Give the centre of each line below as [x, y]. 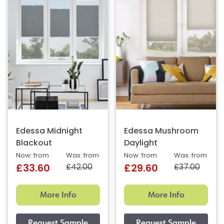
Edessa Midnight [49, 131]
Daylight [141, 143]
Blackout [34, 143]
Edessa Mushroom [161, 131]
